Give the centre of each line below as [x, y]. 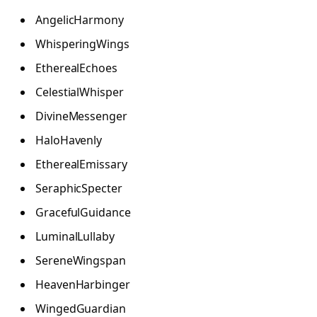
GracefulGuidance [83, 213]
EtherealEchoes [76, 68]
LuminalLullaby [75, 237]
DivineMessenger [81, 116]
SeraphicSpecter [79, 189]
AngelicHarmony [80, 20]
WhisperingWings [82, 44]
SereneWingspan [81, 261]
